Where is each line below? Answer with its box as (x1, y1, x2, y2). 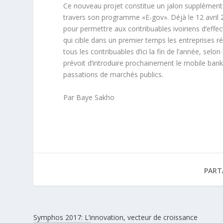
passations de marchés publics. (63, 70, 164, 80)
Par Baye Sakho (63, 92, 115, 102)
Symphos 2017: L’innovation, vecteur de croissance (33, 212, 198, 222)
